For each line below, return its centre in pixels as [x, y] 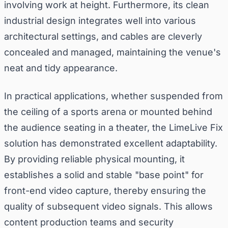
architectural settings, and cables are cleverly [103, 36]
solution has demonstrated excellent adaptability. [111, 143]
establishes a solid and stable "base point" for [104, 175]
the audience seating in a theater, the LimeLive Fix [113, 127]
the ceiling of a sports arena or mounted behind [108, 111]
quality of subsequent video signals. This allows [108, 206]
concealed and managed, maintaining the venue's [112, 52]
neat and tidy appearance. [61, 68]
